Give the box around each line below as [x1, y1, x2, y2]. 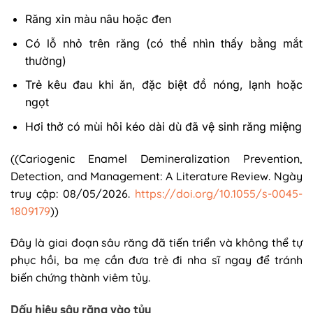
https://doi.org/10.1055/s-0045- [135, 186, 303, 201]
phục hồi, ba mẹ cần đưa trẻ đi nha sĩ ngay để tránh [10, 253, 303, 268]
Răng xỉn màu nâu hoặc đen [24, 11, 171, 26]
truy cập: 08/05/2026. [10, 186, 135, 201]
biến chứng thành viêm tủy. [10, 270, 153, 285]
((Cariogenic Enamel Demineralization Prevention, [10, 151, 303, 166]
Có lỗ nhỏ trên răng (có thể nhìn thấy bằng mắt [24, 36, 303, 50]
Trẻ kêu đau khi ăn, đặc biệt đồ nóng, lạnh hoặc [24, 78, 303, 92]
